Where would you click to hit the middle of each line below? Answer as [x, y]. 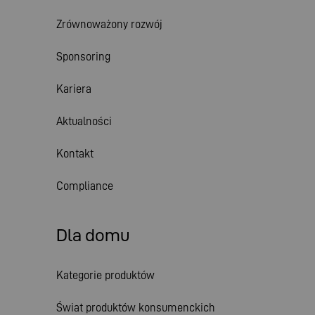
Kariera [74, 89]
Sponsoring [83, 56]
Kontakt [75, 153]
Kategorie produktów [105, 275]
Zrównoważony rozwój [109, 24]
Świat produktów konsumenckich [136, 307]
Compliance [85, 186]
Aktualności [84, 121]
